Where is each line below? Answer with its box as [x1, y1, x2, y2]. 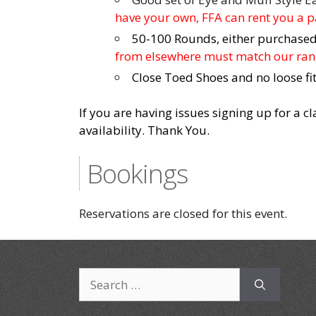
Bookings [87, 155, 188, 191]
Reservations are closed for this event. [79, 205, 287, 221]
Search [78, 268, 116, 284]
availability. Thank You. [79, 122, 209, 138]
